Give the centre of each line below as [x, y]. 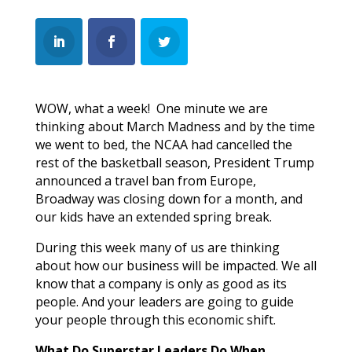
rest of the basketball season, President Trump [174, 162]
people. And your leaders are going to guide [164, 301]
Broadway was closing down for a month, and [169, 198]
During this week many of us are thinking [157, 247]
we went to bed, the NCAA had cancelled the [163, 144]
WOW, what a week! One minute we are [151, 108]
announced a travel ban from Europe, [145, 180]
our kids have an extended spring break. [153, 216]
